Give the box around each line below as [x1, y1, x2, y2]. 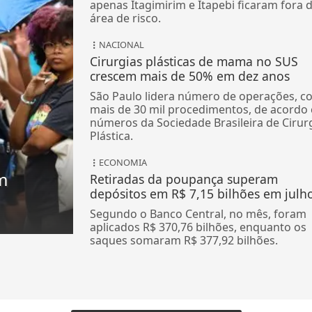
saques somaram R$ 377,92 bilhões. [89, 233, 278, 249]
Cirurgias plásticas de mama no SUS [89, 53, 298, 70]
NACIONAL [98, 38, 144, 52]
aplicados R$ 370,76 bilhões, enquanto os [89, 219, 306, 235]
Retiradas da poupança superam [89, 171, 278, 188]
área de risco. [89, 10, 161, 26]
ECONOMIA [98, 156, 147, 169]
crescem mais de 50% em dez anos [89, 68, 290, 85]
